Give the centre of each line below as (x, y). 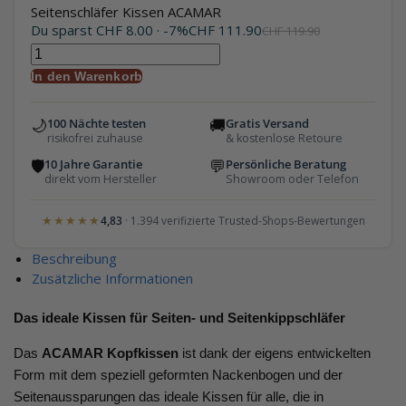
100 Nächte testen (97, 124)
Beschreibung (74, 259)
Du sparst (63, 30)
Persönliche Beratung (285, 165)
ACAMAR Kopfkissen (110, 353)
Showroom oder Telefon (292, 179)
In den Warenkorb (87, 77)
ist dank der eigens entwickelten (275, 353)
